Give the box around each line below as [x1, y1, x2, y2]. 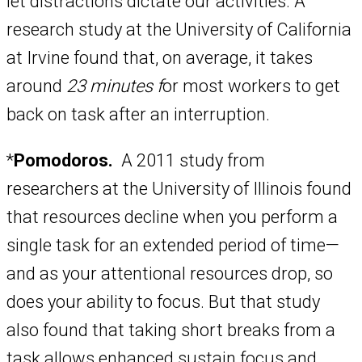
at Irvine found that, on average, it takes [6, 48, 313, 69]
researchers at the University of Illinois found [6, 179, 351, 200]
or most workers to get [162, 76, 340, 97]
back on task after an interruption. [6, 104, 274, 125]
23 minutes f [66, 76, 162, 97]
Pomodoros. [14, 150, 113, 171]
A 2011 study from [113, 150, 265, 171]
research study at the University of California [6, 19, 351, 40]
